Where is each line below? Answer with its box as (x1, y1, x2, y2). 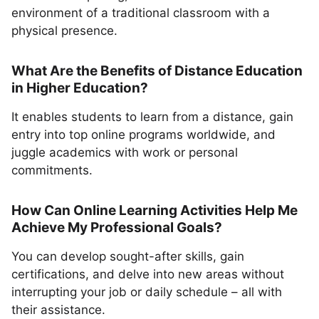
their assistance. (11, 303, 105, 317)
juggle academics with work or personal (11, 145, 238, 159)
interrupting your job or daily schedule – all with (11, 285, 282, 299)
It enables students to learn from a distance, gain (11, 110, 293, 124)
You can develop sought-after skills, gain (11, 249, 244, 263)
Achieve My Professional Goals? (11, 219, 222, 236)
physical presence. (11, 23, 117, 38)
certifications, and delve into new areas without (11, 267, 284, 281)
